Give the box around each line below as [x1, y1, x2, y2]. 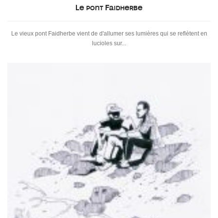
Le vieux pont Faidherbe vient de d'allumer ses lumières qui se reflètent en [11, 30, 207, 37]
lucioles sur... [92, 39, 126, 47]
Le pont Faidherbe [75, 3, 143, 12]
